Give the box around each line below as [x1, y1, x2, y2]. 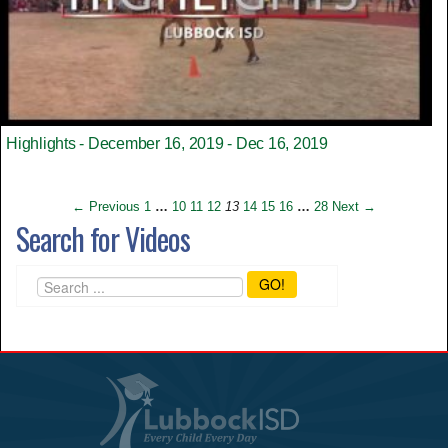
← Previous [72, 198, 140, 214]
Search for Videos [16, 215, 190, 261]
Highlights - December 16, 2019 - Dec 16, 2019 [6, 134, 328, 152]
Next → [332, 198, 376, 214]
